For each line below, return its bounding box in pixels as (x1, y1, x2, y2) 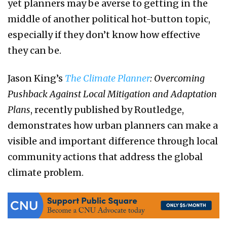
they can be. (8, 44, 63, 56)
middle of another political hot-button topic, (8, 13, 210, 25)
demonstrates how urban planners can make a (8, 119, 218, 131)
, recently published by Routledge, (30, 103, 184, 116)
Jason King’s (8, 72, 65, 84)
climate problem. (8, 166, 86, 178)
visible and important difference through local (8, 135, 218, 147)
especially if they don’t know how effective (8, 28, 200, 41)
